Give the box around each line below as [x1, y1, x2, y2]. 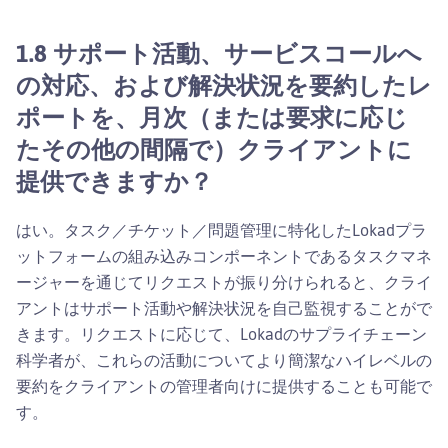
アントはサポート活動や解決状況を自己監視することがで [16, 297, 432, 318]
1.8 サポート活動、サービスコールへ [16, 37, 422, 68]
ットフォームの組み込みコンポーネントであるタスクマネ [16, 245, 432, 266]
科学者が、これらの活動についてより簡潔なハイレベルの [16, 349, 432, 370]
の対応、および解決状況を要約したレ [16, 69, 432, 100]
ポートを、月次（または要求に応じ [16, 101, 408, 132]
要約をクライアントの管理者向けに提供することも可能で [16, 375, 432, 396]
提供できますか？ [16, 165, 213, 196]
